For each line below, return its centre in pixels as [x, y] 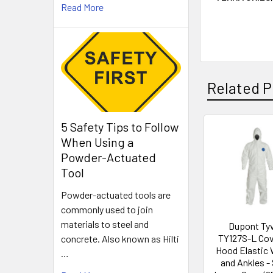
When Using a [97, 142]
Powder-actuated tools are [116, 195]
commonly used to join [107, 210]
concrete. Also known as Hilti [120, 239]
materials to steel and [105, 224]
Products [231, 164]
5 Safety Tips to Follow [120, 127]
